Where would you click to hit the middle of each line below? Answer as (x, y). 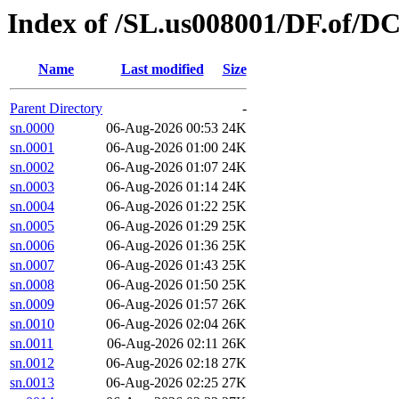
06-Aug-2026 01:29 (162, 226)
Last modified (162, 69)
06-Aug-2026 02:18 (162, 363)
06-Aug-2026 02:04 (162, 324)
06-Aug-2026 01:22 (162, 207)
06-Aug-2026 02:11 (163, 344)
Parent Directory (56, 109)
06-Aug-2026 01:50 (162, 285)
